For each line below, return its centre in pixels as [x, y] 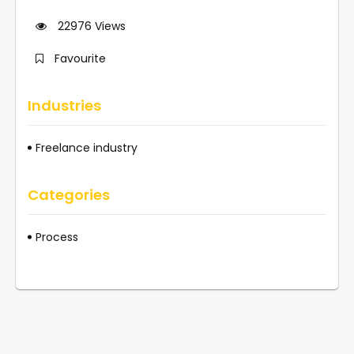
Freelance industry [87, 147]
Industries [64, 105]
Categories [69, 194]
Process [57, 237]
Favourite [80, 58]
